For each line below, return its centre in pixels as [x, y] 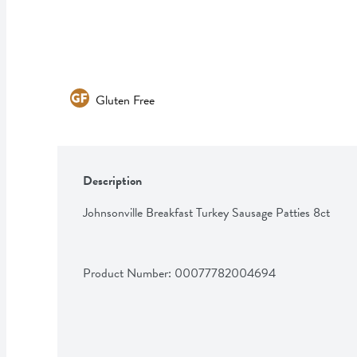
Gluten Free [125, 100]
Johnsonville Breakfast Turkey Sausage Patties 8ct [206, 212]
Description [112, 180]
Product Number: [129, 273]
